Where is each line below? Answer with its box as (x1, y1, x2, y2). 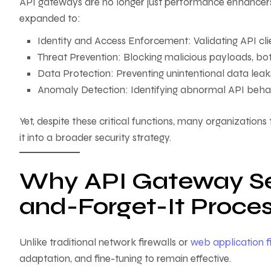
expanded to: (19, 11, 80, 25)
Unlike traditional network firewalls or (19, 236, 188, 249)
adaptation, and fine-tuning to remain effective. (19, 252, 231, 266)
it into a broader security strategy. (19, 131, 171, 145)
